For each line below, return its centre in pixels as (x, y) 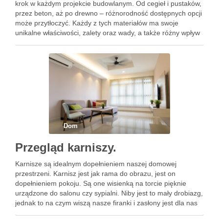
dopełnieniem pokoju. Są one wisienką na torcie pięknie (101, 183)
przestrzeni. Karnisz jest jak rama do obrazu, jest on (95, 174)
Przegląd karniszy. (66, 147)
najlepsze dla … (40, 52)
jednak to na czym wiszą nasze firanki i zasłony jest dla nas (106, 203)
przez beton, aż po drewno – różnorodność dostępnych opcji (109, 13)
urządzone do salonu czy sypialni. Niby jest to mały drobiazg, (109, 193)
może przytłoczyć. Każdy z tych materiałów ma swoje (97, 23)
